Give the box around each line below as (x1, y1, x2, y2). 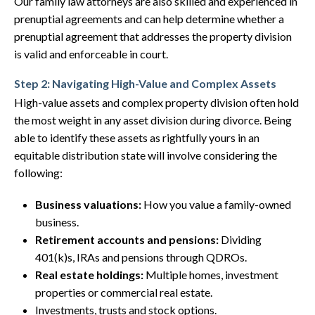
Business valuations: (35, 198, 143, 211)
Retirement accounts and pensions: (35, 233, 219, 246)
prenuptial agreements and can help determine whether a (14, 12, 284, 25)
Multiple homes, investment (143, 268, 278, 281)
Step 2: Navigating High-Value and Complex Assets (14, 77, 276, 90)
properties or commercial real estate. (35, 285, 212, 299)
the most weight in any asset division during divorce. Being (14, 113, 292, 127)
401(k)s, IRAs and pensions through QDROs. (35, 250, 247, 264)
